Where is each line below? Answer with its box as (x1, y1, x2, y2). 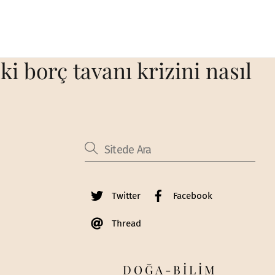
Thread (109, 218, 141, 230)
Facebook (170, 190, 212, 202)
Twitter (109, 190, 141, 202)
